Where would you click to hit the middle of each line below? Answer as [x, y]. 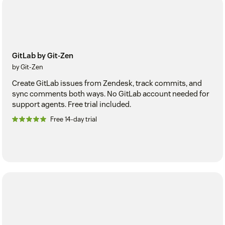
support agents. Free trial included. [72, 104]
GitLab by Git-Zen [43, 55]
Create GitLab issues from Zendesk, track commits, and [107, 83]
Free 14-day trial [74, 119]
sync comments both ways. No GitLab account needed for [111, 93]
